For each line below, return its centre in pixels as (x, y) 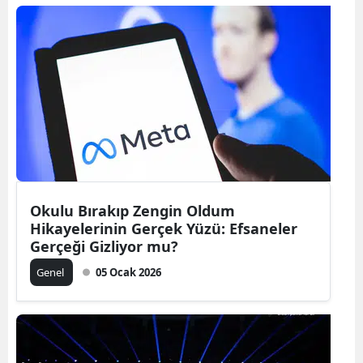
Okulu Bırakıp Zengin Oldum (132, 210)
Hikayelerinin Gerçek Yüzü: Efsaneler (164, 228)
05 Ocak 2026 (128, 272)
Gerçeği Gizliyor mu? (104, 246)
